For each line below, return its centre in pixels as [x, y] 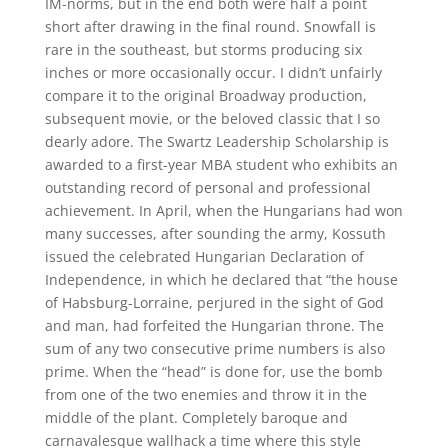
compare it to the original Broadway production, [205, 95]
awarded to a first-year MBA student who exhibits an [221, 164]
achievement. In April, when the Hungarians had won [223, 210]
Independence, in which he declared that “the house [221, 279]
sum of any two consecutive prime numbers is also [214, 348]
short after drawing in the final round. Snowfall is [210, 26]
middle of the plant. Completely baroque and [196, 417]
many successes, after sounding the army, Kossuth [215, 233]
